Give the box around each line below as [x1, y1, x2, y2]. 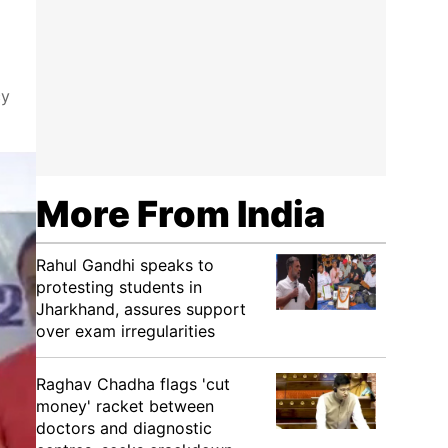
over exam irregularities [36, 321, 215, 341]
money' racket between [36, 396, 214, 416]
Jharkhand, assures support [36, 299, 246, 319]
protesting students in [36, 277, 202, 297]
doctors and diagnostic [36, 418, 212, 438]
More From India [36, 192, 325, 236]
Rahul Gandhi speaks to [36, 255, 214, 275]
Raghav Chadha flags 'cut [36, 374, 230, 394]
